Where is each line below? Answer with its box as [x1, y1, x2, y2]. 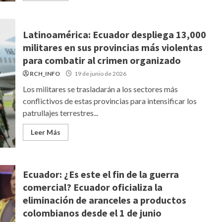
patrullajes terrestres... [22, 108, 98, 117]
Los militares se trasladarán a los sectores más [22, 84, 178, 94]
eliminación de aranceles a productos [22, 194, 186, 206]
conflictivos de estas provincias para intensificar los [22, 96, 197, 106]
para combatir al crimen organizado [22, 54, 181, 66]
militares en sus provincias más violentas [22, 41, 203, 54]
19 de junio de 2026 [73, 70, 126, 77]
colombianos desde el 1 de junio [22, 207, 162, 219]
